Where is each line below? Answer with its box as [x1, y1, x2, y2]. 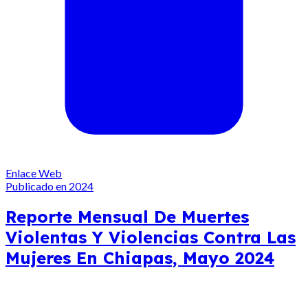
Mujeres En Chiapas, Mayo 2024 [5, 247, 274, 268]
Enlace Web [5, 166, 62, 179]
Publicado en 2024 [5, 179, 93, 192]
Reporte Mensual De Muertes [5, 206, 249, 227]
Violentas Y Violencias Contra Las [5, 226, 296, 247]
